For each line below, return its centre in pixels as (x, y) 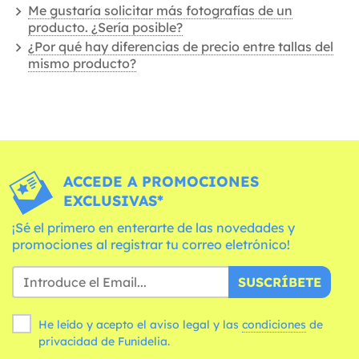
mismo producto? (82, 63)
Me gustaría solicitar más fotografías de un (160, 10)
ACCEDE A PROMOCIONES (161, 182)
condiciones (274, 325)
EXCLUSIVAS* (113, 201)
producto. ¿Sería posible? (105, 27)
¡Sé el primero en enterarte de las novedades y (153, 228)
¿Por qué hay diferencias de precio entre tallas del (181, 46)
